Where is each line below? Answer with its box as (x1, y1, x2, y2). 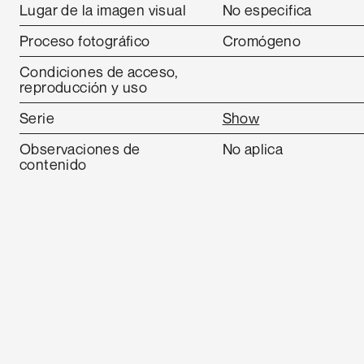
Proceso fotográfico (19, 32, 150, 50)
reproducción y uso (19, 78, 148, 96)
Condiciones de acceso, (19, 63, 179, 80)
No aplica (222, 140, 284, 158)
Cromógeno (222, 32, 301, 50)
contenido (19, 155, 87, 173)
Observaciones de (19, 140, 141, 158)
